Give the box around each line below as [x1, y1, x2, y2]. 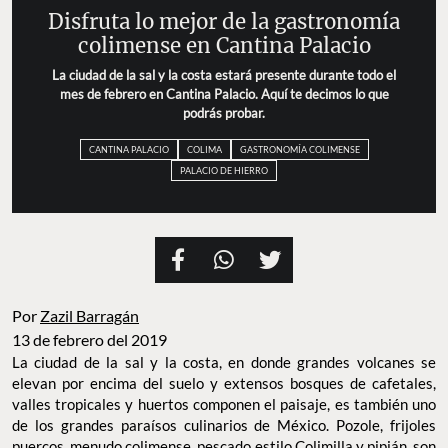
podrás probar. [183, 104, 265, 121]
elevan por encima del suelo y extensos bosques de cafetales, [12, 374, 436, 393]
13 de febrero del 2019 [12, 330, 167, 350]
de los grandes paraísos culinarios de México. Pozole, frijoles [12, 416, 436, 435]
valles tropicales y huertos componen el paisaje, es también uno [12, 395, 436, 414]
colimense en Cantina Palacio [77, 32, 371, 59]
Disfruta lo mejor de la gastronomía [48, 8, 400, 35]
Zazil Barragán [40, 306, 139, 326]
